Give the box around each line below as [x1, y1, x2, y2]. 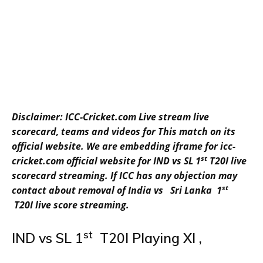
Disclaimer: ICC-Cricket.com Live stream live [12, 110, 209, 124]
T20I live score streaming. [12, 198, 129, 212]
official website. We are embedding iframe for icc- [12, 140, 235, 153]
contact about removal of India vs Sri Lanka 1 [12, 184, 222, 197]
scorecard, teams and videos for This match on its [12, 125, 235, 139]
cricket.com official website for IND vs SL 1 [12, 154, 201, 168]
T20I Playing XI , [93, 230, 202, 247]
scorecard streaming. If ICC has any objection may [12, 169, 237, 183]
